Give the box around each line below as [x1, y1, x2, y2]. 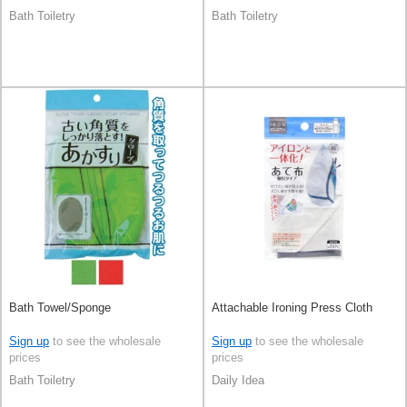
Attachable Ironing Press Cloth [212, 301, 372, 314]
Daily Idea [212, 372, 264, 387]
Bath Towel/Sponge [9, 301, 111, 314]
